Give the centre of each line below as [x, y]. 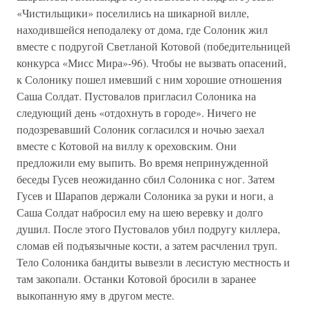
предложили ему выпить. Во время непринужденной [143, 162]
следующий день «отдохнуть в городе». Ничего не [136, 112]
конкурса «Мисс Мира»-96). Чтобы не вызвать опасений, [152, 63]
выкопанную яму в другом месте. [95, 295]
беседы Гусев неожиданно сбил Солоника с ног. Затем [146, 179]
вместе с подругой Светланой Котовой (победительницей [154, 46]
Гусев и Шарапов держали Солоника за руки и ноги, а [145, 195]
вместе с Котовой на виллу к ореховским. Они [127, 146]
